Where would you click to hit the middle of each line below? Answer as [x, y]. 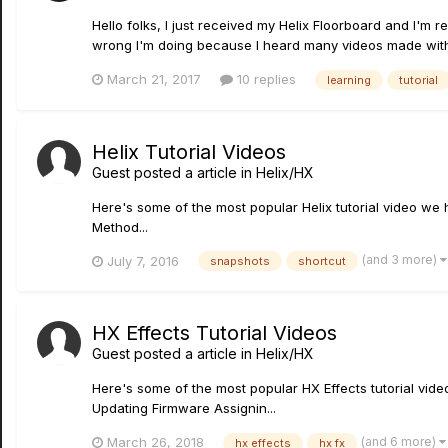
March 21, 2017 [154, 78]
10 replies [264, 78]
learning [349, 79]
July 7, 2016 [143, 260]
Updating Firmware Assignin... [184, 408]
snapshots [240, 261]
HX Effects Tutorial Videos [214, 333]
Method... [120, 226]
